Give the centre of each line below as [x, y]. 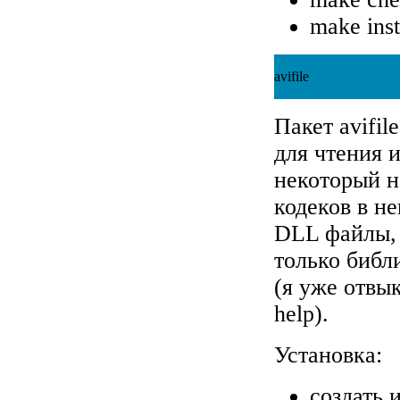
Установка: [329, 354]
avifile [292, 76]
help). [302, 313]
